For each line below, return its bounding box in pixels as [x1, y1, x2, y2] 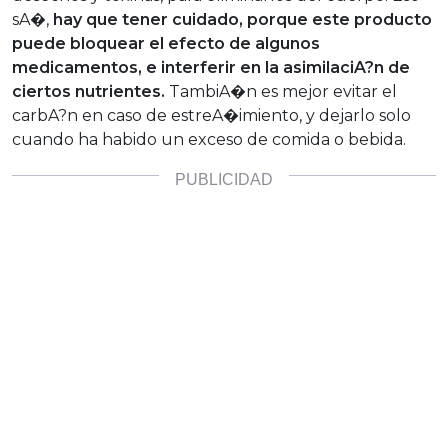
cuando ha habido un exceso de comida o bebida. [12, 129, 406, 149]
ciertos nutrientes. [12, 81, 169, 101]
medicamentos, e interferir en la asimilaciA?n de [12, 57, 410, 77]
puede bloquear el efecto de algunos [12, 33, 320, 53]
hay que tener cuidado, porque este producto [53, 9, 432, 29]
